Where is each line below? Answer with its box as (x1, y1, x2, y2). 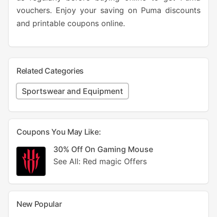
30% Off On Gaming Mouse (53, 144, 153, 154)
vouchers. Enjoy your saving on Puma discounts (16, 5, 201, 15)
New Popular (16, 199, 62, 209)
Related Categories (16, 66, 84, 76)
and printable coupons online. (16, 18, 125, 28)
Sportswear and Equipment (21, 86, 123, 96)
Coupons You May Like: (16, 127, 101, 137)
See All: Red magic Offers (53, 156, 147, 166)
